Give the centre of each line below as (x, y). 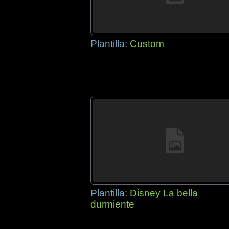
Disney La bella (164, 193)
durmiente (112, 204)
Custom (147, 44)
